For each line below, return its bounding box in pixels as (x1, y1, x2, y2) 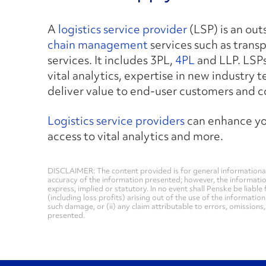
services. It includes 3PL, (47, 52, 175, 68)
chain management (47, 37, 148, 52)
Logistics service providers (47, 113, 185, 128)
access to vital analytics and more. (47, 128, 223, 144)
